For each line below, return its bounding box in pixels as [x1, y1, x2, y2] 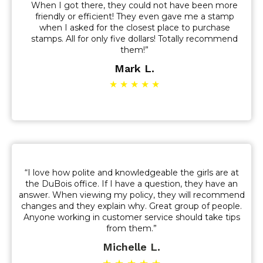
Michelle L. [103, 241, 160, 253]
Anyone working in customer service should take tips [23, 212, 240, 222]
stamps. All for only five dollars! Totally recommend [31, 33, 238, 44]
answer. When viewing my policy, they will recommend [18, 190, 245, 200]
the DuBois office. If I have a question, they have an [25, 178, 238, 189]
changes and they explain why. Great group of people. [21, 201, 242, 211]
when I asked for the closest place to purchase [39, 22, 230, 33]
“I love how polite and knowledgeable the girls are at [24, 167, 239, 178]
